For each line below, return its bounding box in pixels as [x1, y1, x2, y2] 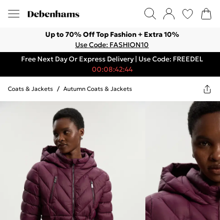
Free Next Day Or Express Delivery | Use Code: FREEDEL [21, 55, 203, 63]
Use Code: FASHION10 [75, 40, 149, 49]
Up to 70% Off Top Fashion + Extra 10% [45, 30, 179, 39]
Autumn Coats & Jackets [63, 85, 132, 92]
